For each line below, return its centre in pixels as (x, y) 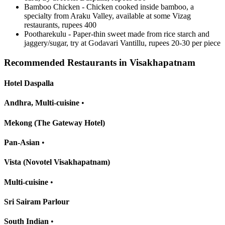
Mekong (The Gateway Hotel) (54, 123)
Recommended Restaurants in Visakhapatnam (100, 62)
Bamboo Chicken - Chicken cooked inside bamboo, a (109, 7)
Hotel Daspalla (29, 83)
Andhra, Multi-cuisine (42, 103)
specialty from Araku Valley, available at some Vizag (107, 16)
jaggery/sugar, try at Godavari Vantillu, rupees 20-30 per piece (122, 43)
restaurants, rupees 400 (60, 25)
